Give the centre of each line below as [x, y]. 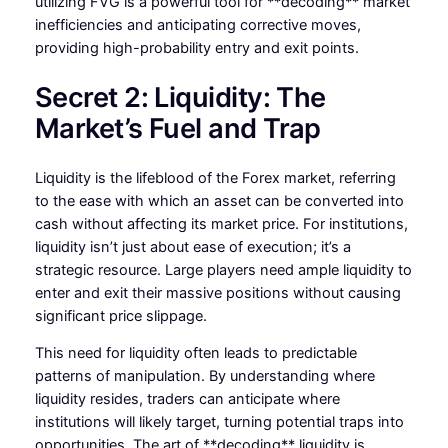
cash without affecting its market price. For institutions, [221, 223]
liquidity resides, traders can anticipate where [187, 399]
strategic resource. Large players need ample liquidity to [223, 269]
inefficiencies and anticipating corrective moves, [197, 24]
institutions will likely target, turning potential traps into [219, 422]
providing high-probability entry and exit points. [196, 47]
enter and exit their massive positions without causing [217, 292]
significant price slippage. [120, 315]
